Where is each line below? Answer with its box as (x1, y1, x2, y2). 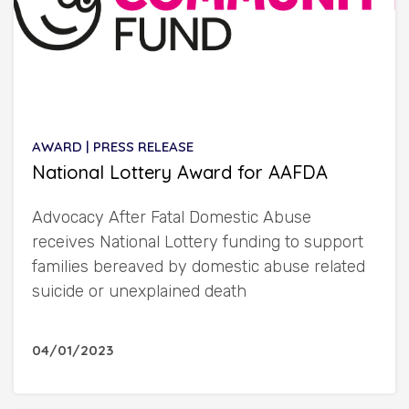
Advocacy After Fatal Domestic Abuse (32, 206, 311, 227)
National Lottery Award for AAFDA (32, 160, 328, 184)
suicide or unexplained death (32, 280, 246, 301)
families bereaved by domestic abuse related (32, 256, 365, 277)
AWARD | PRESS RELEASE (32, 137, 194, 155)
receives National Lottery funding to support (32, 231, 363, 252)
